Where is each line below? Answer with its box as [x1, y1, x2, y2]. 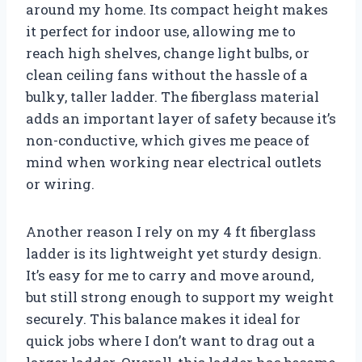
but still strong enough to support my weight [26, 288, 334, 306]
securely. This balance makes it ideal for [26, 309, 301, 328]
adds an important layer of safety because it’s [26, 109, 336, 128]
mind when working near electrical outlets [26, 153, 322, 171]
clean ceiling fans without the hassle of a [26, 65, 308, 84]
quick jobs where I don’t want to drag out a [26, 331, 315, 350]
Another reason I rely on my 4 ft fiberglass [26, 222, 316, 241]
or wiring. [26, 175, 95, 193]
